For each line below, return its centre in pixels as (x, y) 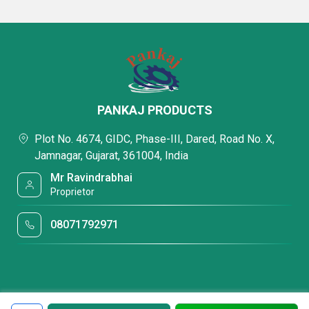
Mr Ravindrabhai (92, 178)
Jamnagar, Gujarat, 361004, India (111, 156)
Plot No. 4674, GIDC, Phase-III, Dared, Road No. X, (154, 139)
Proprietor (73, 192)
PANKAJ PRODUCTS (154, 110)
